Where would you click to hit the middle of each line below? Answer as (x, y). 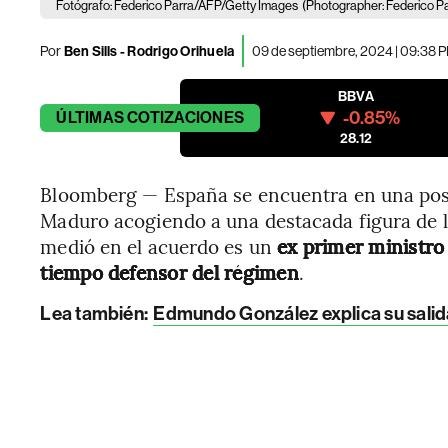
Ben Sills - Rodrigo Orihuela (148, 51)
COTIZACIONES (186, 117)
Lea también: (96, 313)
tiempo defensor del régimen (169, 272)
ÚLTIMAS (90, 117)
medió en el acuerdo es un (158, 246)
